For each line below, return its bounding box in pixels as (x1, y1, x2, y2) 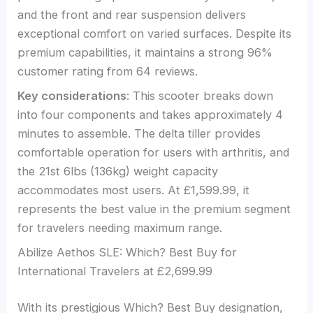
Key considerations (17, 88, 127, 103)
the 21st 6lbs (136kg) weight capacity (17, 163, 219, 178)
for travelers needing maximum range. (17, 220, 223, 235)
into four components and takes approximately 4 (17, 107, 284, 122)
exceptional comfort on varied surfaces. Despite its (17, 26, 292, 41)
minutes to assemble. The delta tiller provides (17, 126, 261, 140)
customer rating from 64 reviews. (17, 64, 198, 78)
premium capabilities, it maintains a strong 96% (17, 45, 273, 59)
